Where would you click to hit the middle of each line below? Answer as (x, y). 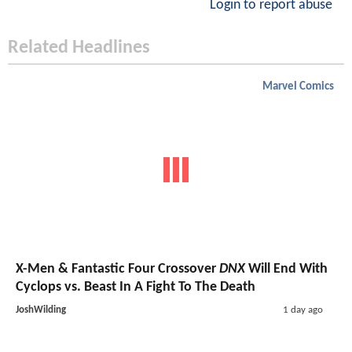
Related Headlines (79, 48)
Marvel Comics (298, 86)
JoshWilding (41, 310)
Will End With (286, 269)
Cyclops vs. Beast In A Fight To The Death (136, 288)
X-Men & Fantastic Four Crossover (117, 269)
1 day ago (302, 310)
